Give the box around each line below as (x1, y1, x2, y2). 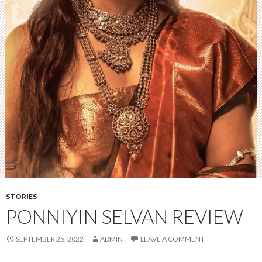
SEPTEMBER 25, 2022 (16, 235, 84, 243)
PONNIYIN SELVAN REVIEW (6, 205, 243, 228)
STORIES (6, 192, 37, 201)
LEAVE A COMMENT (140, 235, 205, 243)
